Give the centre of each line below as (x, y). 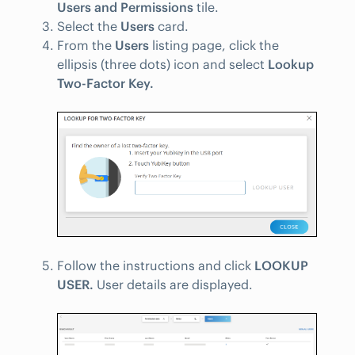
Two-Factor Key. (105, 83)
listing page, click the (214, 45)
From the (86, 45)
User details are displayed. (173, 285)
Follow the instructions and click (156, 266)
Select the (89, 26)
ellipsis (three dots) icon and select (162, 64)
